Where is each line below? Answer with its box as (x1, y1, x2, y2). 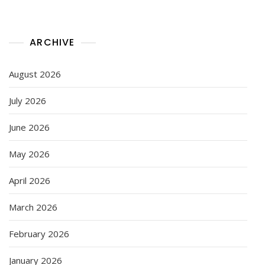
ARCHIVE (30, 35, 75, 49)
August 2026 (9, 67, 61, 80)
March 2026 (9, 201, 57, 213)
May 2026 (9, 147, 50, 160)
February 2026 (9, 227, 69, 240)
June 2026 (9, 121, 50, 133)
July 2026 (9, 94, 46, 106)
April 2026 (9, 174, 50, 186)
